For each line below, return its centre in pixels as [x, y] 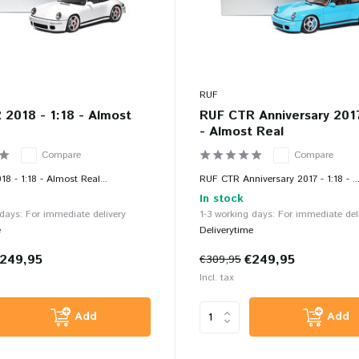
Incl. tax [216, 278]
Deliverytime [226, 231]
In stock [221, 199]
